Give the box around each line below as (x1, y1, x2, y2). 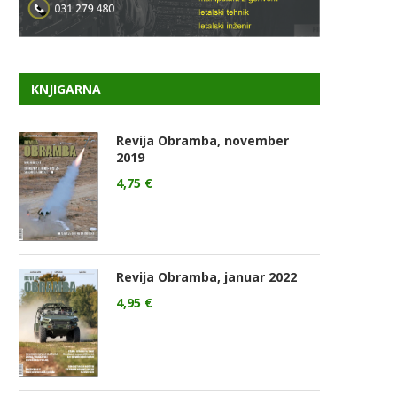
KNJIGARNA (31, 81, 101, 98)
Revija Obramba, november (116, 132, 289, 150)
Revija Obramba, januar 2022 (116, 268, 297, 285)
